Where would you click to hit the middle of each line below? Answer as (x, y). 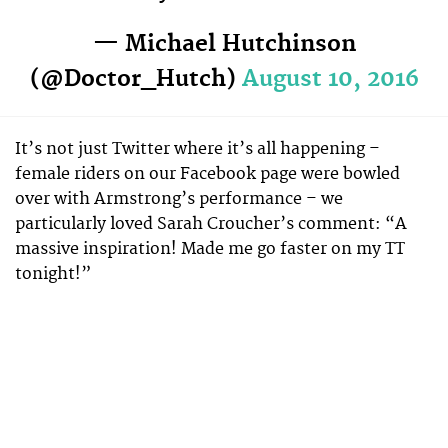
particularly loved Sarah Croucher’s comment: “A (211, 224)
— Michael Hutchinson (224, 43)
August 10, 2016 (330, 78)
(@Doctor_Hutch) (135, 78)
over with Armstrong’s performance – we (179, 199)
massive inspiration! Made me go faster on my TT (210, 249)
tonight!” (53, 274)
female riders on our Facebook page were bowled (207, 174)
